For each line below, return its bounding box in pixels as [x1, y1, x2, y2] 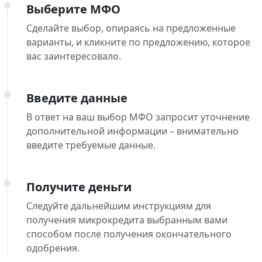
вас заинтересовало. [26, 50, 121, 63]
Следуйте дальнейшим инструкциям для [26, 199, 211, 213]
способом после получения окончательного [26, 227, 232, 241]
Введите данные [26, 90, 127, 106]
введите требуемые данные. [26, 139, 156, 152]
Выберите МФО [26, 1, 120, 18]
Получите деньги [26, 179, 132, 195]
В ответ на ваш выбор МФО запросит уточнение [26, 111, 250, 124]
